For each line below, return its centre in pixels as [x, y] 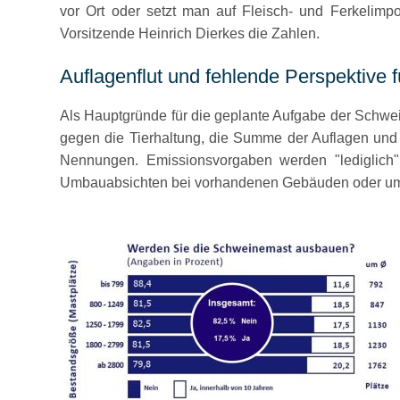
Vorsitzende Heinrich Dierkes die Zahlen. [190, 33]
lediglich [367, 160]
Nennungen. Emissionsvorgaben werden [197, 160]
